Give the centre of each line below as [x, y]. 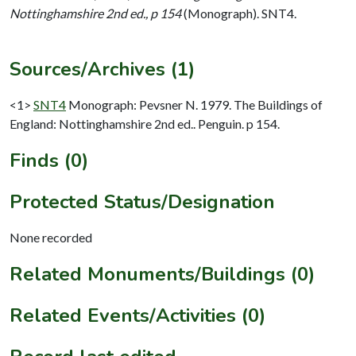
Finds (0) [49, 160]
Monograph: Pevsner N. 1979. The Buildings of [195, 104]
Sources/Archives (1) [102, 69]
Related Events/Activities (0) [137, 315]
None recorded [51, 237]
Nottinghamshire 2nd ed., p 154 [95, 13]
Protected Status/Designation [142, 201]
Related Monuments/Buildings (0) [162, 274]
